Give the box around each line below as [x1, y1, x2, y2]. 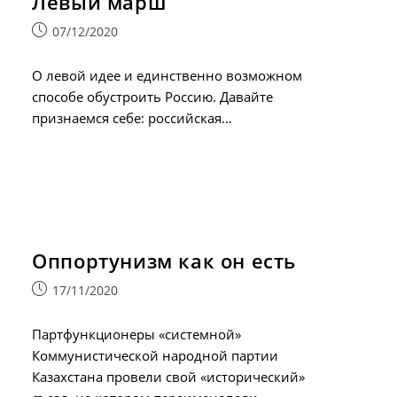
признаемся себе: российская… [32, 109, 233, 127]
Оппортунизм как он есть [32, 246, 297, 274]
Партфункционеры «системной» [32, 324, 242, 343]
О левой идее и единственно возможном [32, 66, 303, 84]
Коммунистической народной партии [32, 346, 279, 364]
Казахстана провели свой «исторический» [32, 367, 306, 385]
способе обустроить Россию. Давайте [32, 88, 274, 105]
